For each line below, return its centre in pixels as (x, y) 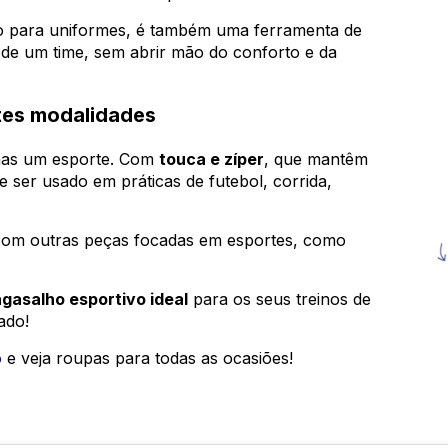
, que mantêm (316, 159)
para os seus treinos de (279, 299)
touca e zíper (211, 159)
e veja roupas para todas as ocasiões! (147, 358)
